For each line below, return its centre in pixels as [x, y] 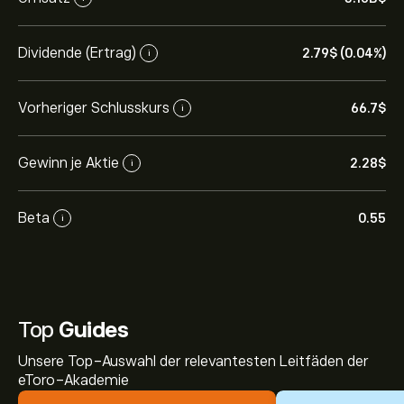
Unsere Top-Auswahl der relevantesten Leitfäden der [193, 362]
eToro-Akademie [73, 381]
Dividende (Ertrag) [77, 53]
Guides [93, 330]
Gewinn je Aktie [69, 163]
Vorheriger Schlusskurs [94, 108]
